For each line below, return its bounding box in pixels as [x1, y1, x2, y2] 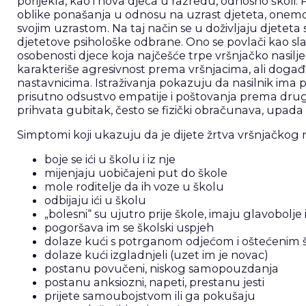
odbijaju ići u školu [44, 193, 146, 207]
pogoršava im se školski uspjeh [44, 220, 214, 234]
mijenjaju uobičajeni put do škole [44, 165, 227, 180]
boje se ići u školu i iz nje [44, 152, 176, 166]
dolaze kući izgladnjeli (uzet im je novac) [44, 247, 268, 262]
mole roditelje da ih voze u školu [44, 179, 224, 193]
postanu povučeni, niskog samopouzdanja [44, 261, 279, 275]
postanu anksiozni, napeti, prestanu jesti [44, 275, 264, 289]
